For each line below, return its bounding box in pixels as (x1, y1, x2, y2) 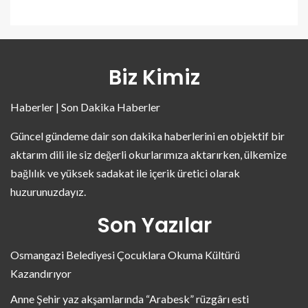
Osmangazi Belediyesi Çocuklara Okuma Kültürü (10, 247, 240, 261)
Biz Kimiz (108, 63, 200, 92)
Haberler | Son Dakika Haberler (10, 100, 160, 113)
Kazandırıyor (10, 266, 71, 280)
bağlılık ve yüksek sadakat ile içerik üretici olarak (10, 166, 240, 179)
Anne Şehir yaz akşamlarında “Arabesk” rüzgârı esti (10, 291, 249, 305)
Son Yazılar (96, 210, 212, 240)
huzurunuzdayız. (10, 184, 86, 198)
